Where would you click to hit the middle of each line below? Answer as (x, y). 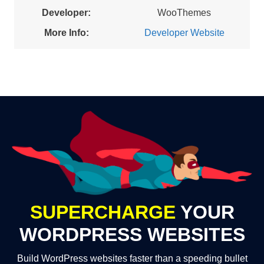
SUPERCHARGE (103, 212)
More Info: (66, 33)
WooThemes (184, 13)
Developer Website (184, 33)
